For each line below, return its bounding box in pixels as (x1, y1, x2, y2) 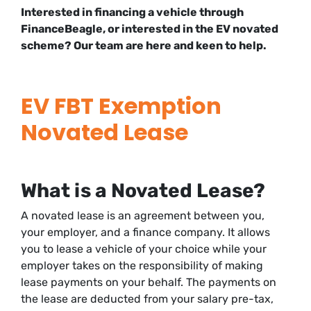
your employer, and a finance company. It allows (21, 225, 270, 239)
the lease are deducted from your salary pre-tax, (21, 292, 274, 305)
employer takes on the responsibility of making (21, 258, 263, 272)
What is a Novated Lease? (21, 178, 265, 202)
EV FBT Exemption (21, 90, 221, 121)
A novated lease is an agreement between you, (21, 208, 264, 222)
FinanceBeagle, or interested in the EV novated (21, 22, 278, 35)
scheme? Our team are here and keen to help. (21, 38, 267, 52)
